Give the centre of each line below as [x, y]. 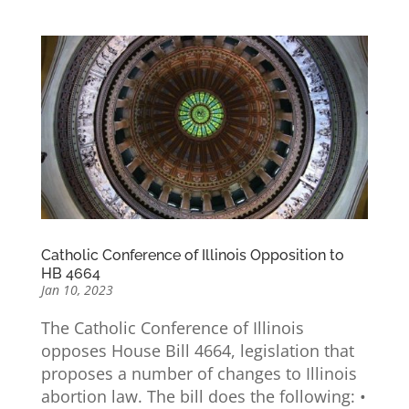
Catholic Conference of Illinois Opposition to [192, 256]
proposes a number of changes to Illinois [199, 374]
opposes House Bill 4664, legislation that [197, 351]
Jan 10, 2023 [77, 290]
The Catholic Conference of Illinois [172, 328]
